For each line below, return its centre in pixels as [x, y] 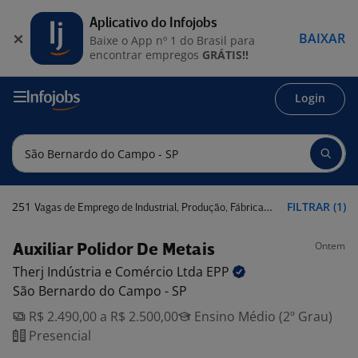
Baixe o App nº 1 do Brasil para [172, 40]
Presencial [58, 336]
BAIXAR [322, 38]
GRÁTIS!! [225, 54]
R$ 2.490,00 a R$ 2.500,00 [102, 316]
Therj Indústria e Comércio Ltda [109, 272]
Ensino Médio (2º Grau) [262, 316]
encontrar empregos [146, 54]
